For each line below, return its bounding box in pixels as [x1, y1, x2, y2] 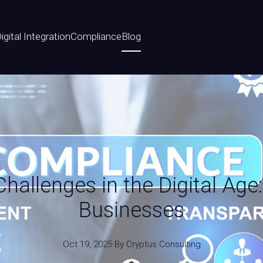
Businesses [79, 198, 184, 222]
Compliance [70, 31, 122, 42]
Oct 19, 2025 [62, 239, 112, 249]
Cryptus [126, 239, 157, 249]
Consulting [159, 239, 201, 249]
